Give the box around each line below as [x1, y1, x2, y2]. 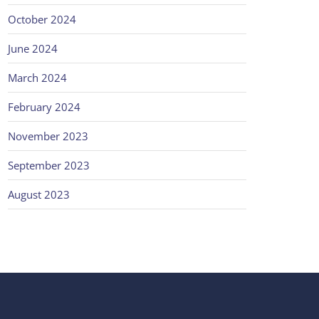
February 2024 [8, 100, 80, 114]
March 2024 [8, 70, 67, 85]
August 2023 [8, 187, 70, 202]
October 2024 [8, 12, 76, 26]
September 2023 [8, 158, 90, 172]
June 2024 [8, 41, 58, 56]
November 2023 [8, 129, 88, 143]
